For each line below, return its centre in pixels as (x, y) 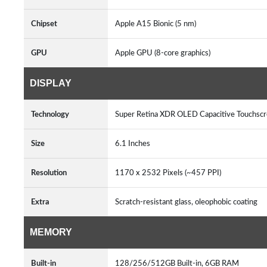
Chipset (44, 24)
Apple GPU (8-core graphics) (164, 53)
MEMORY (51, 232)
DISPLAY (51, 83)
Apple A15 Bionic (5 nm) (157, 24)
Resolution (49, 173)
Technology (50, 114)
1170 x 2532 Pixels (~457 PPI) (170, 173)
